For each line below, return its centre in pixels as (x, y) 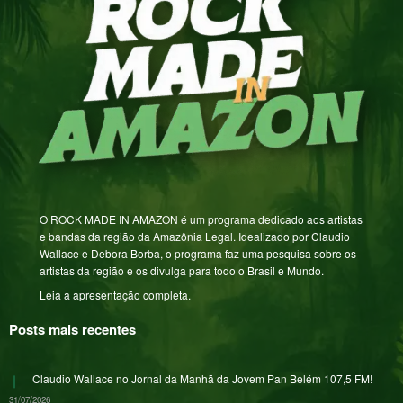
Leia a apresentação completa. (116, 294)
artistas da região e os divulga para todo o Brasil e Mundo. (182, 271)
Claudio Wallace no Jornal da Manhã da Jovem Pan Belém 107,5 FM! (202, 379)
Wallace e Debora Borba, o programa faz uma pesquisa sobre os (198, 254)
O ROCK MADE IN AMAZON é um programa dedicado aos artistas (201, 219)
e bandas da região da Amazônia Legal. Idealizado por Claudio (195, 237)
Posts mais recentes (72, 330)
